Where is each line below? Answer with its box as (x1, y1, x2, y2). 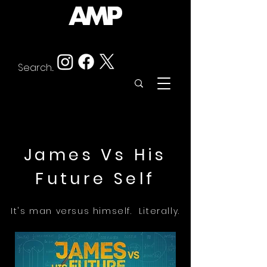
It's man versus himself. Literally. (11, 205, 180, 217)
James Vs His (24, 144, 167, 166)
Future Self (35, 167, 156, 190)
